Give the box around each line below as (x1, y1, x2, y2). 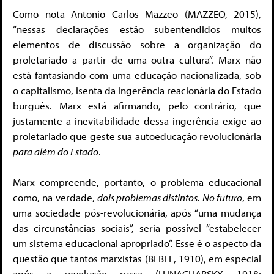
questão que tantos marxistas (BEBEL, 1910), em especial (13, 252, 261, 265)
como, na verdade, (13, 191, 97, 204)
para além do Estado (13, 144, 98, 158)
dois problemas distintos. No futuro (97, 191, 242, 204)
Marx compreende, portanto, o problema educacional (13, 176, 261, 189)
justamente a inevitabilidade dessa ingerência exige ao (13, 114, 261, 127)
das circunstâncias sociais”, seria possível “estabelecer (13, 221, 261, 235)
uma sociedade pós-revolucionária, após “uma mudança (13, 206, 261, 220)
